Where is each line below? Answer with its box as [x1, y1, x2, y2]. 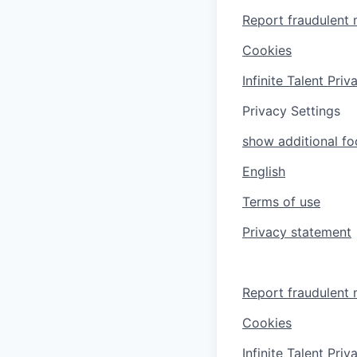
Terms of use [242, 193, 320, 210]
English [242, 163, 285, 179]
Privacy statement [242, 223, 351, 240]
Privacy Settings [242, 102, 340, 119]
